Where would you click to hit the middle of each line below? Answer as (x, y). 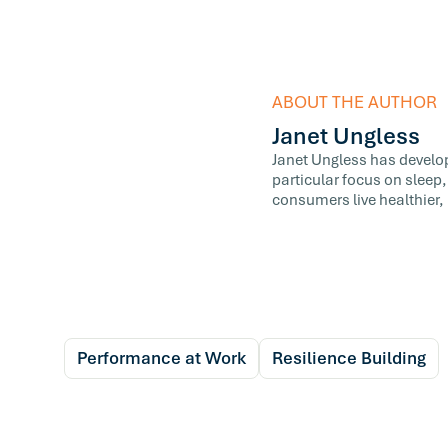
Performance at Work (161, 358)
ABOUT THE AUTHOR (354, 102)
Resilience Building (349, 358)
